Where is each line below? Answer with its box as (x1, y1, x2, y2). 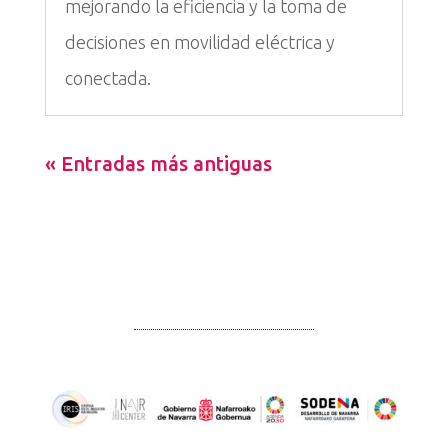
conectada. (64, 68, 151, 89)
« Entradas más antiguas (44, 152, 272, 176)
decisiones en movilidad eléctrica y (64, 32, 335, 53)
